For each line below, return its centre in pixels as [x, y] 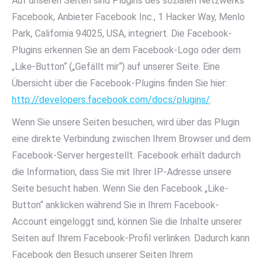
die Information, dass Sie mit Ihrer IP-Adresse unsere [122, 172]
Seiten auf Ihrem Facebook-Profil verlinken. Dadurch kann [131, 238]
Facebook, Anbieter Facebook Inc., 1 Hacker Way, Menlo [128, 17]
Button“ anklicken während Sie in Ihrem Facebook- [115, 205]
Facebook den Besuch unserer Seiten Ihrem [102, 255]
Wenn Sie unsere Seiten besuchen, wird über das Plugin [126, 122]
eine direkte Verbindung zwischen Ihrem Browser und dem [131, 139]
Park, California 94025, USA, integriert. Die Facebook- [122, 33]
